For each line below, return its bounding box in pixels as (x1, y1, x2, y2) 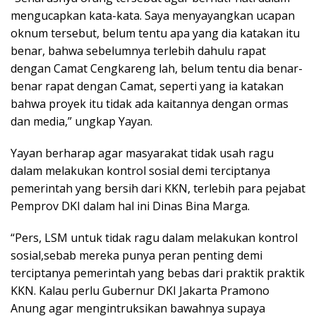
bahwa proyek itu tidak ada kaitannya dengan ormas (11, 96, 288, 112)
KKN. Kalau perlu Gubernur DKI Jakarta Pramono (11, 283, 269, 299)
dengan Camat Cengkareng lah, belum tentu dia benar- (11, 61, 303, 77)
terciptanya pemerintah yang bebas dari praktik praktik (11, 265, 305, 281)
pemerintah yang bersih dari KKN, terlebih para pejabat (11, 181, 305, 197)
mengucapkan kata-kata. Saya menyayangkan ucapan (11, 8, 295, 24)
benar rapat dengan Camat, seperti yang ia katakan (11, 78, 284, 95)
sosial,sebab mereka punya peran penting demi (11, 248, 262, 264)
